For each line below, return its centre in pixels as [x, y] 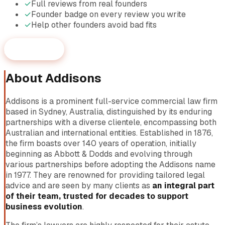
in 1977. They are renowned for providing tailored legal [105, 175]
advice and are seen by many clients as [79, 185]
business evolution [44, 206]
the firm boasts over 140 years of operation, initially [101, 143]
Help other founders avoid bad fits [94, 25]
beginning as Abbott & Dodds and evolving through [99, 154]
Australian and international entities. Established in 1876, [109, 133]
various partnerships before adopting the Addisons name [110, 164]
